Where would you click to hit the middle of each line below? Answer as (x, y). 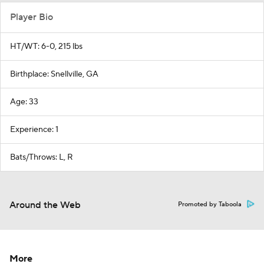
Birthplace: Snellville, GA (54, 74)
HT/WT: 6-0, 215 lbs (46, 46)
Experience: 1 (34, 129)
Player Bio (32, 17)
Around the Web (45, 205)
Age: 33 (24, 102)
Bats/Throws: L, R (42, 157)
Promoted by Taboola (210, 204)
